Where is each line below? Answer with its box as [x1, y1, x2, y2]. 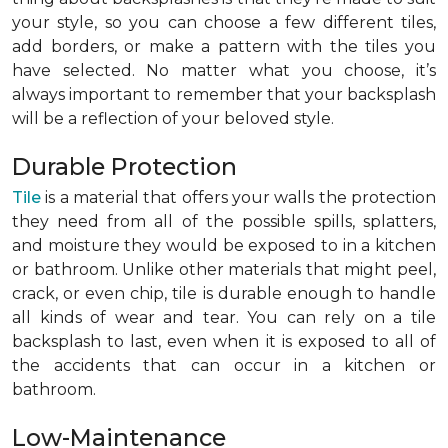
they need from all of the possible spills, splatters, [12, 212, 436, 231]
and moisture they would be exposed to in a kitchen [12, 236, 436, 255]
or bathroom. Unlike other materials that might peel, [12, 260, 436, 279]
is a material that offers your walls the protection [41, 188, 436, 207]
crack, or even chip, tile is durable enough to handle [12, 284, 436, 303]
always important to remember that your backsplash [12, 85, 436, 104]
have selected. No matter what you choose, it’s [12, 61, 436, 80]
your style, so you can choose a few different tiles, [12, 13, 436, 32]
